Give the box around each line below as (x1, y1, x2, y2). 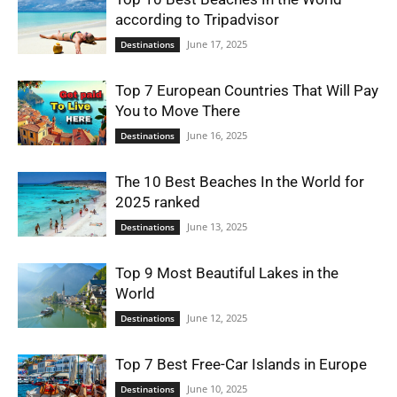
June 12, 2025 (187, 311, 247, 324)
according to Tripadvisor (115, 11, 279, 28)
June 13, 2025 (187, 220, 247, 233)
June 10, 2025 (187, 382, 247, 395)
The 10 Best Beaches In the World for (115, 173, 364, 191)
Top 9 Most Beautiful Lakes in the (115, 264, 339, 282)
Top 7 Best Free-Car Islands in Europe (115, 355, 367, 373)
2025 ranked (115, 193, 200, 211)
